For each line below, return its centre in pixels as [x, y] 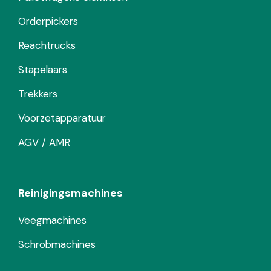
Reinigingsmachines [70, 193]
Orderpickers [48, 21]
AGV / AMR [44, 142]
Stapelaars [43, 70]
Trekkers [38, 94]
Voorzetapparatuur [62, 118]
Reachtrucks [47, 46]
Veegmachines [52, 220]
